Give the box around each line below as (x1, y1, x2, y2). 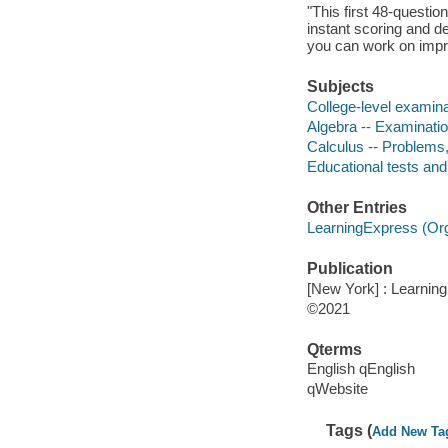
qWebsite (306, 380, 368, 398)
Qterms (306, 340, 362, 358)
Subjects (306, 78, 374, 96)
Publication (306, 260, 393, 278)
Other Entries (306, 199, 407, 217)
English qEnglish (306, 360, 415, 378)
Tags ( (326, 421, 373, 439)
